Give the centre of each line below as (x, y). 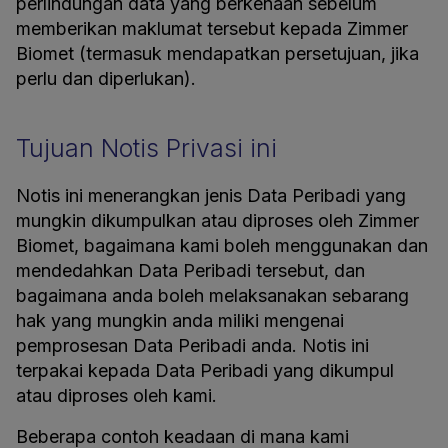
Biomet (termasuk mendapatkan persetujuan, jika (217, 53)
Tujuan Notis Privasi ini (146, 148)
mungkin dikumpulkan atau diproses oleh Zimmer (217, 220)
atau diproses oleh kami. (116, 395)
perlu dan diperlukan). (106, 78)
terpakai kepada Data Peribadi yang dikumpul (205, 370)
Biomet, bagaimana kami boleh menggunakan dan (222, 245)
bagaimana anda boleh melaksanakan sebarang (212, 295)
